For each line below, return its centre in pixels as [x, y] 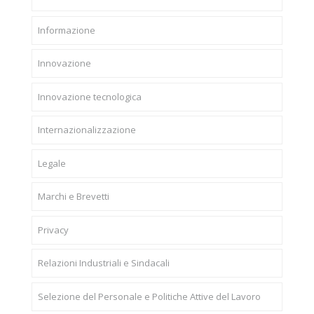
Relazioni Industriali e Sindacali [103, 263]
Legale [52, 163]
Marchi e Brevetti [73, 197]
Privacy [53, 230]
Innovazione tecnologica [89, 96]
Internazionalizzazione [87, 130]
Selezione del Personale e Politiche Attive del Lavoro [149, 296]
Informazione [66, 30]
